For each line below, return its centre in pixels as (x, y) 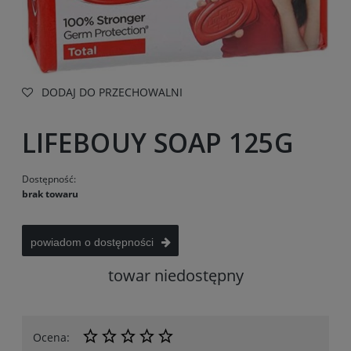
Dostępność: (49, 179)
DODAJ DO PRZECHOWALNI (112, 92)
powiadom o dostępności (92, 242)
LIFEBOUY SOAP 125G (158, 142)
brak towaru (50, 194)
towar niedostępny (175, 275)
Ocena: (51, 337)
